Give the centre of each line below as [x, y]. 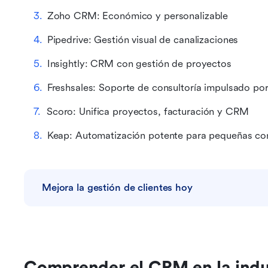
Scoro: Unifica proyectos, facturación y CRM [148, 112]
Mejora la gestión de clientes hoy [117, 188]
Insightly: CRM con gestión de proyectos [139, 64]
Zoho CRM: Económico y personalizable [138, 16]
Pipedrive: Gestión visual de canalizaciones [143, 40]
